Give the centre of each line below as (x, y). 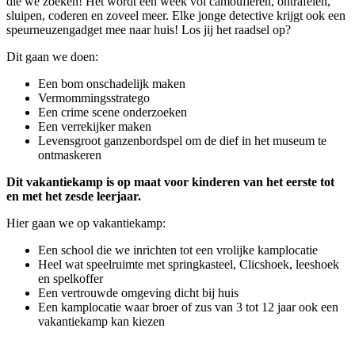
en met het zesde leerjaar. (74, 196)
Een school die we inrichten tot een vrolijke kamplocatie (178, 250)
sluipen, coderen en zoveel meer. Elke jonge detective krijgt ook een (176, 15)
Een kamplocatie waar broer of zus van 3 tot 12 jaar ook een (188, 307)
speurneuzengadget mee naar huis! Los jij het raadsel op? (149, 29)
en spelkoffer (71, 278)
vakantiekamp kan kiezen (101, 321)
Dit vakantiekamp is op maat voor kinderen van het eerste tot (170, 181)
